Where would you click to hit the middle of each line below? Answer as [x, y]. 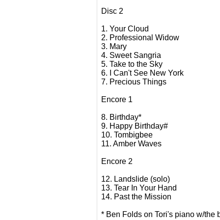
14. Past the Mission [136, 197]
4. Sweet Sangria [131, 55]
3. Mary [114, 46]
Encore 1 [117, 99]
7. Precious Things [134, 82]
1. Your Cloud [125, 29]
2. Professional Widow [140, 38]
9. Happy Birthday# [134, 126]
